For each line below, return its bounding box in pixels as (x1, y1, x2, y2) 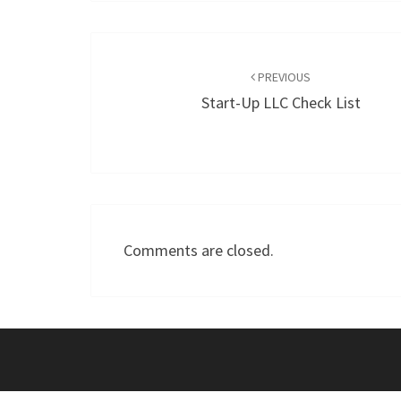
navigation (90, 64, 215, 98)
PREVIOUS (255, 69, 311, 86)
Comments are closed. (124, 240, 274, 261)
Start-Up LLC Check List (200, 92, 361, 114)
